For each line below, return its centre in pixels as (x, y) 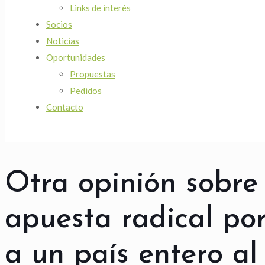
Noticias (63, 41)
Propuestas (93, 74)
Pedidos (86, 91)
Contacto (65, 107)
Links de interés (100, 8)
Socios (59, 24)
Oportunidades (76, 57)
